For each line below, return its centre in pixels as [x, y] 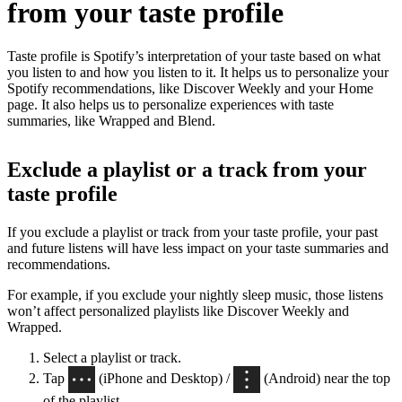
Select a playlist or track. [112, 358]
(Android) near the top [325, 378]
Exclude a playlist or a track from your [187, 170]
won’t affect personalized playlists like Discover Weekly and [178, 311]
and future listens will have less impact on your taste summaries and [198, 249]
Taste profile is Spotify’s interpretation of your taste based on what [194, 57]
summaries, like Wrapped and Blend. [111, 121]
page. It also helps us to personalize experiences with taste [170, 105]
